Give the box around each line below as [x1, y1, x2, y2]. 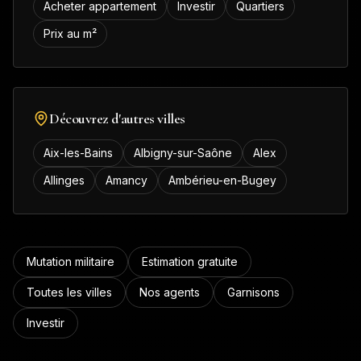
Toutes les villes [27, 285, 112, 299]
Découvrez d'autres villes [49, 110, 185, 127]
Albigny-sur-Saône [134, 146, 232, 160]
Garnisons [227, 285, 280, 299]
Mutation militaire [27, 255, 114, 268]
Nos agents [139, 285, 200, 299]
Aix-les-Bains [44, 146, 113, 160]
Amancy [106, 173, 147, 187]
